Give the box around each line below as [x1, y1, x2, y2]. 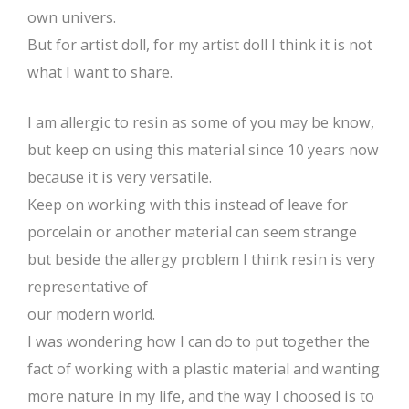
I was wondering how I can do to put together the [27, 330, 370, 351]
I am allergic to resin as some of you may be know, [27, 111, 374, 132]
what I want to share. [27, 61, 173, 82]
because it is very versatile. [27, 166, 212, 187]
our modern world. [27, 303, 155, 324]
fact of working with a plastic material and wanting [27, 358, 380, 379]
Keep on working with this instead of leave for [27, 194, 348, 215]
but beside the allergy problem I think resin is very [27, 248, 375, 269]
